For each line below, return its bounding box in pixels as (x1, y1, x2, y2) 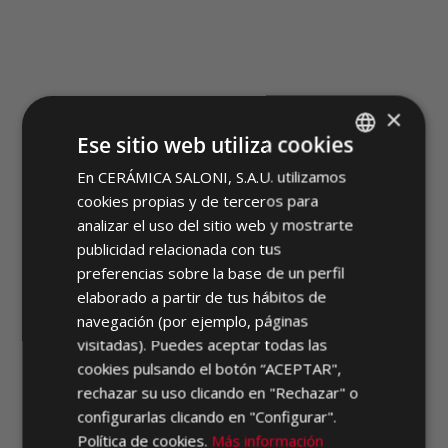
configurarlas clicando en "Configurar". (77, 406, 337, 426)
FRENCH (312, 234, 355, 249)
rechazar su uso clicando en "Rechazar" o (77, 382, 359, 402)
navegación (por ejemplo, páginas (77, 310, 309, 330)
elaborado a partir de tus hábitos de (77, 286, 327, 306)
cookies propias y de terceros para (77, 190, 319, 210)
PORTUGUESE (312, 302, 386, 317)
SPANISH (312, 166, 358, 181)
